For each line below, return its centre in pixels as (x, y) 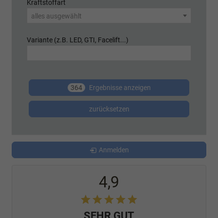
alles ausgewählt (56, 16)
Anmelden (114, 150)
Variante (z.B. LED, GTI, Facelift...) (78, 40)
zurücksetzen (109, 109)
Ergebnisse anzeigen (119, 88)
